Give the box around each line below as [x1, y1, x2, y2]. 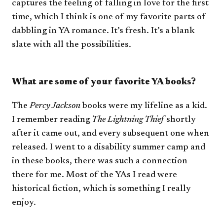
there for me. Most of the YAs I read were [12, 171, 177, 180]
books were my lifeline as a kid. [80, 102, 207, 111]
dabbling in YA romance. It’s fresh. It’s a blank [12, 27, 195, 36]
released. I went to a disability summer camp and [12, 143, 205, 152]
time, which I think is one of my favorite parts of [12, 13, 206, 22]
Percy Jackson [30, 102, 80, 111]
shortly [166, 115, 196, 125]
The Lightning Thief [90, 115, 166, 125]
